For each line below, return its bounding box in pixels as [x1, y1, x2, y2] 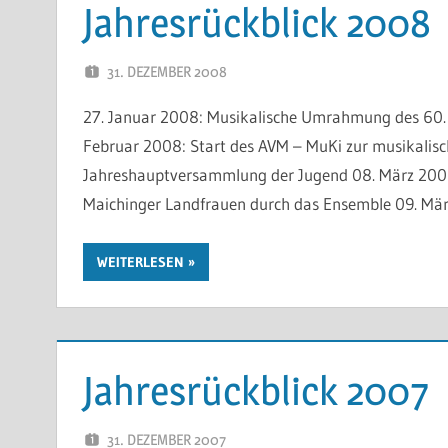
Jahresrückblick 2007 [82, 365, 429, 415]
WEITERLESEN [96, 253, 184, 271]
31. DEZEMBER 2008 [106, 61, 227, 81]
